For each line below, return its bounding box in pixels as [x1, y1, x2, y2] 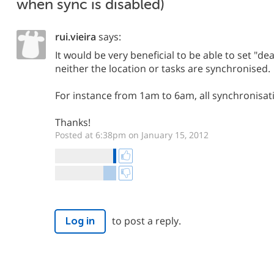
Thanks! [55, 116, 91, 129]
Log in [65, 215, 95, 227]
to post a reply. [112, 213, 181, 228]
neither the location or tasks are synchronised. [55, 62, 270, 75]
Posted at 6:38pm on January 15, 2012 [55, 129, 209, 141]
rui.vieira [55, 30, 96, 43]
